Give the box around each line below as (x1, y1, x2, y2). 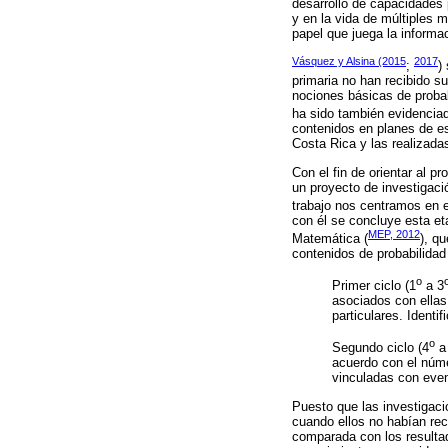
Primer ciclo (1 (332, 278, 416, 294)
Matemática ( (292, 231, 368, 247)
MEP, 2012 (368, 227, 420, 240)
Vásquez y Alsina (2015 (292, 54, 406, 67)
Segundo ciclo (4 (332, 340, 429, 356)
